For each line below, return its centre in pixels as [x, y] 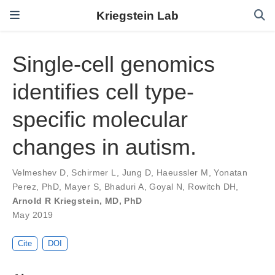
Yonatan [231, 173]
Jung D [137, 173]
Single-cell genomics [114, 64]
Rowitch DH [212, 187]
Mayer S [82, 187]
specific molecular [100, 120]
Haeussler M [182, 173]
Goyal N [166, 187]
